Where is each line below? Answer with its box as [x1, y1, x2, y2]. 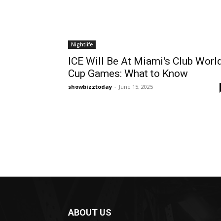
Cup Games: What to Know [68, 68, 188, 80]
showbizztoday [68, 83, 112, 91]
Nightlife [71, 41, 93, 48]
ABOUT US [68, 207, 111, 218]
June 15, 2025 [119, 83, 153, 91]
